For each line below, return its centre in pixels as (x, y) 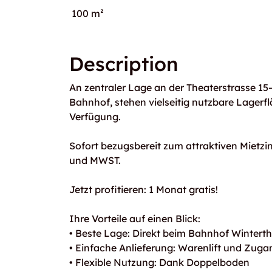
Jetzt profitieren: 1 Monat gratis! (144, 189)
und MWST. (95, 160)
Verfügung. (95, 117)
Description (124, 64)
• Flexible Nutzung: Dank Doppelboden (159, 262)
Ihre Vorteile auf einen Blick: (135, 219)
